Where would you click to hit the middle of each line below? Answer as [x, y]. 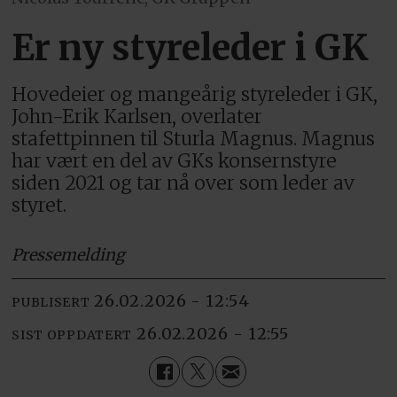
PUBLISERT [51, 303]
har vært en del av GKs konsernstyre [175, 160]
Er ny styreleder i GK [191, 47]
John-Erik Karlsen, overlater [137, 116]
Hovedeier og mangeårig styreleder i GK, [195, 94]
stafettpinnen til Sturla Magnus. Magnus [194, 138]
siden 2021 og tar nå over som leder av [183, 183]
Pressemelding [69, 254]
